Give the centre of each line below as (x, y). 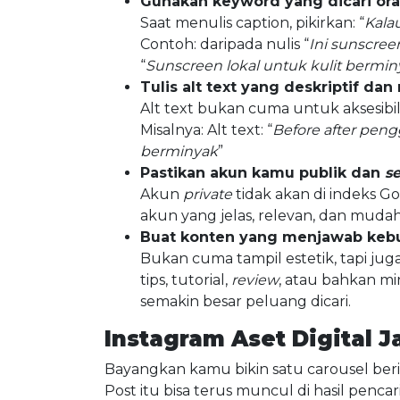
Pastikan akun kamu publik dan (262, 173)
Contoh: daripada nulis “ (225, 44)
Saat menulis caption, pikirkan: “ (252, 23)
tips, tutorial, (186, 280)
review (255, 280)
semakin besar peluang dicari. (246, 301)
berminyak (179, 151)
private (209, 194)
